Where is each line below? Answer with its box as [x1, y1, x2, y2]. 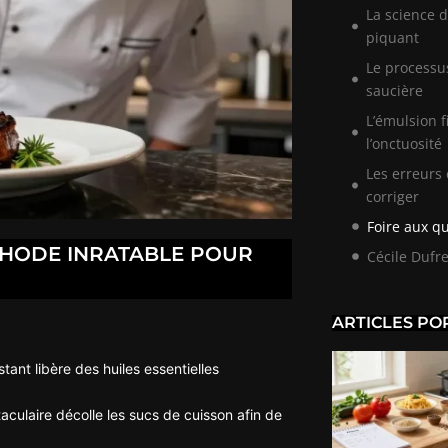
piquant [365, 28, 419, 47]
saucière [365, 81, 423, 100]
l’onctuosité [366, 134, 443, 153]
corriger [366, 187, 420, 206]
